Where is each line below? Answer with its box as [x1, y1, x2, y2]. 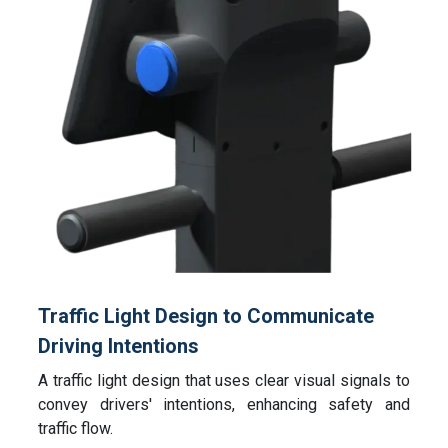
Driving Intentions [38, 333, 200, 358]
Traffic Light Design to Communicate [38, 303, 375, 328]
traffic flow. [38, 418, 114, 438]
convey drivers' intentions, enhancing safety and [38, 394, 410, 414]
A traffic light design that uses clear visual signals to [38, 370, 410, 390]
